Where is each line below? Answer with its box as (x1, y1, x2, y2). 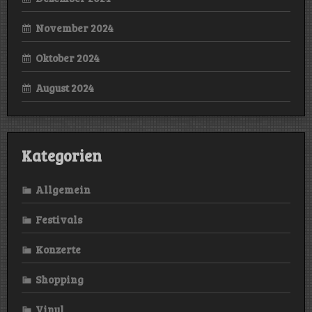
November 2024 (36, 21, 114, 36)
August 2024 (36, 81, 94, 95)
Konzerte (36, 242, 81, 257)
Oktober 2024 (36, 51, 100, 65)
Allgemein (36, 182, 91, 197)
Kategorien (22, 144, 102, 166)
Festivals (36, 212, 82, 227)
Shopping (36, 272, 84, 287)
